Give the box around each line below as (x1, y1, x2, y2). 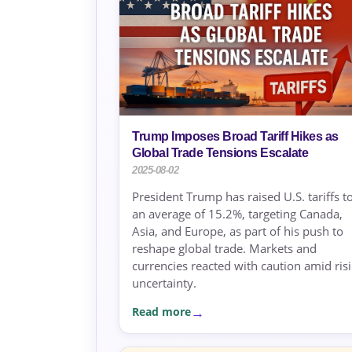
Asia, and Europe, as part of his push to (132, 222, 343, 239)
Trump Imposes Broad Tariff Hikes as (132, 129, 339, 143)
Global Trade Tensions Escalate (132, 145, 308, 159)
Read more (132, 304, 191, 320)
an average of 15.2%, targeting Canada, (132, 205, 343, 222)
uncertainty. (132, 274, 196, 291)
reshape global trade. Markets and (132, 240, 317, 256)
